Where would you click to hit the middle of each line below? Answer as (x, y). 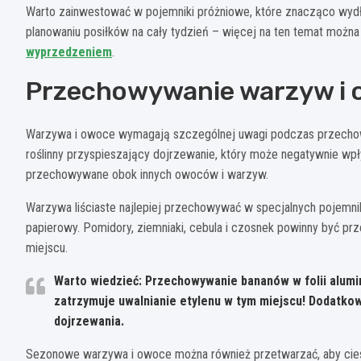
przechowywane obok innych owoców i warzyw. (147, 174)
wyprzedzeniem (69, 52)
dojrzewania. (89, 321)
